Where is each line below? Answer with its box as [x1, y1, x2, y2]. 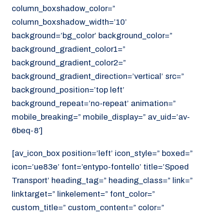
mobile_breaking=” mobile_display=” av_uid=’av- [12, 112, 190, 122]
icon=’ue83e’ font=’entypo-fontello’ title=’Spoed [12, 162, 189, 171]
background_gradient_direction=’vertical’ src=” [12, 72, 184, 81]
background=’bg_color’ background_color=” [12, 31, 172, 41]
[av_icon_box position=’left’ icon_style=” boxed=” [12, 148, 193, 158]
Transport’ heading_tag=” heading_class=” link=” [12, 175, 193, 185]
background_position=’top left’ [12, 85, 124, 95]
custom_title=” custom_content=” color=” [12, 202, 164, 212]
